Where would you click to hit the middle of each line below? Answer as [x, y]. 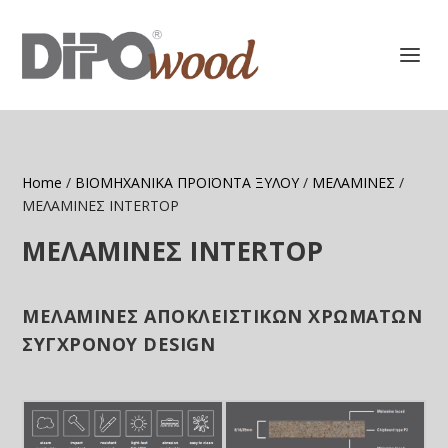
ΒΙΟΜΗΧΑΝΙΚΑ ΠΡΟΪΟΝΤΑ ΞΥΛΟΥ [187, 182]
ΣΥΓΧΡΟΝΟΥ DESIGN [119, 344]
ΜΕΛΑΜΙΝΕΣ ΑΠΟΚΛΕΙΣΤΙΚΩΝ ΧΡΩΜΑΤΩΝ [222, 316]
